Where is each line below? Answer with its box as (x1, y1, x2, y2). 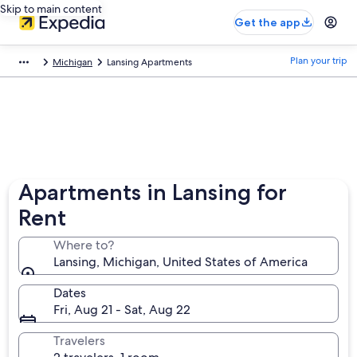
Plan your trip (290, 54, 347, 67)
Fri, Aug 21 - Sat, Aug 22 (53, 301, 191, 318)
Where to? (53, 237, 115, 253)
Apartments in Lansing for (18, 178, 288, 206)
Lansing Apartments (107, 56, 192, 69)
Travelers (53, 332, 106, 349)
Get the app (234, 15, 300, 29)
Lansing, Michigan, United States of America (53, 253, 308, 270)
